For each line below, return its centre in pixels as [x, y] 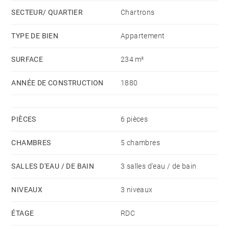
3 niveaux [137, 190]
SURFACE [27, 60]
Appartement [143, 36]
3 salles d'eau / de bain [159, 166]
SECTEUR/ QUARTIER [47, 13]
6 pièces [134, 119]
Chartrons [138, 13]
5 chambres [140, 143]
